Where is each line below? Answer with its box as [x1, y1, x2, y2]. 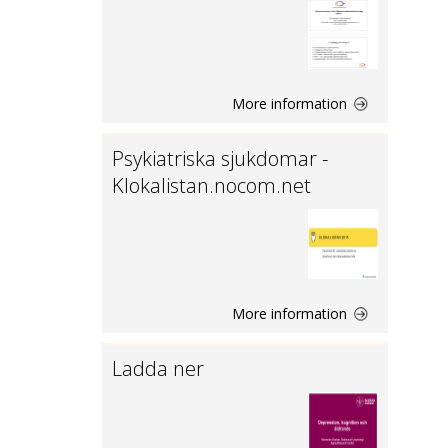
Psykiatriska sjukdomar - [112, 145, 328, 172]
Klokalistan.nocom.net [112, 172, 311, 199]
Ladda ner [112, 355, 204, 382]
